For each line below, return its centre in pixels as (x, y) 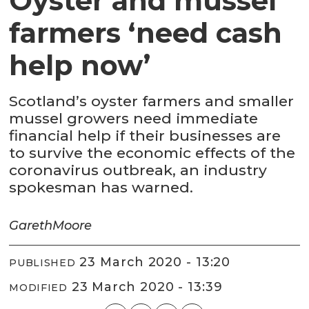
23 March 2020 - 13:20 (159, 262)
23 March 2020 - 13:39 (151, 287)
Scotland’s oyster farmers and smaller (152, 101)
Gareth (31, 226)
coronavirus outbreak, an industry (138, 170)
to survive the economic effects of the (152, 153)
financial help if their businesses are (145, 136)
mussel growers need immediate (134, 119)
